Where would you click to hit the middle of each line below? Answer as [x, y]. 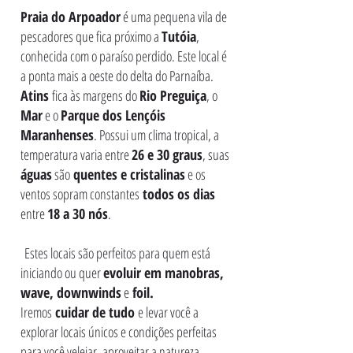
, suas [216, 154]
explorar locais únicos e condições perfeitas [119, 331]
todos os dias [177, 193]
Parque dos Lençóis [113, 115]
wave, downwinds [71, 292]
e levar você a [168, 312]
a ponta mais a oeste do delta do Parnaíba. [119, 75]
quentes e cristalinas [128, 174]
